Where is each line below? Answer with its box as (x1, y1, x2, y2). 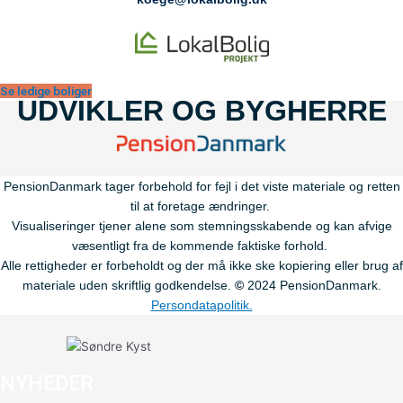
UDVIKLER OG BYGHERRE (16, 94, 387, 128)
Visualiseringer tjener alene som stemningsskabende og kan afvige (11, 218, 392, 233)
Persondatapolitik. (150, 297, 253, 312)
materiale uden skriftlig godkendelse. (22, 277, 235, 292)
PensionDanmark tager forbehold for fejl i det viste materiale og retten (3, 178, 400, 193)
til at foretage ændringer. (130, 198, 273, 213)
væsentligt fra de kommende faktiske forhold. (72, 237, 327, 253)
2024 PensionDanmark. (246, 277, 381, 292)
